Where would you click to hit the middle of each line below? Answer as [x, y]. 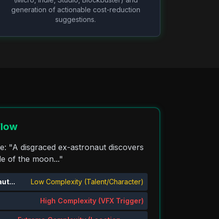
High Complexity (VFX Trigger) [92, 201]
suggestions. [76, 19]
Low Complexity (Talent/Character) [87, 182]
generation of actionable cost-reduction [76, 10]
